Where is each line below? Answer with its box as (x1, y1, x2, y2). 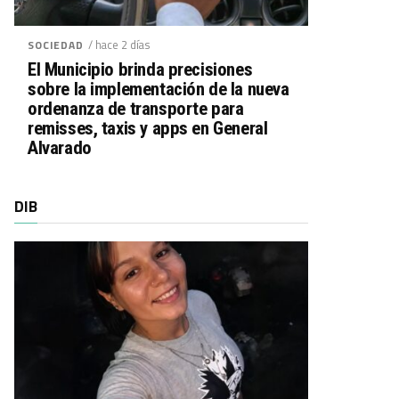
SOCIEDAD (28, 37, 84, 53)
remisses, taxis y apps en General (28, 118, 268, 139)
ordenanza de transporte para (28, 98, 244, 119)
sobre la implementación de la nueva (28, 78, 289, 100)
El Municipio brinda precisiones (28, 59, 253, 80)
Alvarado (28, 137, 92, 159)
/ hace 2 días (87, 36, 151, 53)
